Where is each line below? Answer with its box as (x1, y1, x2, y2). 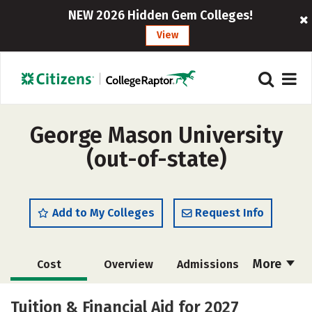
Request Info (195, 206, 264, 219)
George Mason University (29, 122, 283, 148)
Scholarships (17, 290, 86, 303)
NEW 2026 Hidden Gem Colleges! (68, 8, 253, 23)
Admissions (176, 258, 239, 271)
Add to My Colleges (52, 206, 155, 219)
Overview (103, 258, 153, 271)
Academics (179, 290, 236, 303)
